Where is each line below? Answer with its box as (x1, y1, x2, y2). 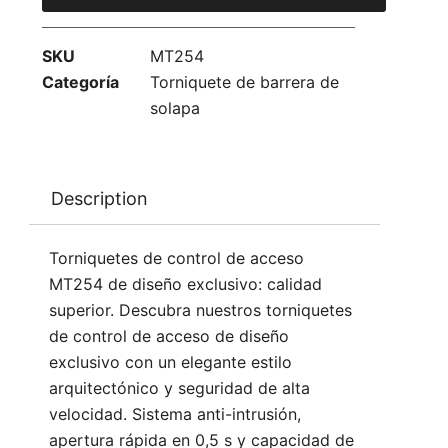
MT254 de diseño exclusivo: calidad (49, 274, 322, 295)
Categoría (42, 72, 119, 93)
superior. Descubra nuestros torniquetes (49, 300, 352, 321)
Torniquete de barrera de (150, 72, 339, 93)
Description (50, 187, 148, 209)
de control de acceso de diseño (49, 326, 289, 347)
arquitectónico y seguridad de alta (49, 378, 310, 399)
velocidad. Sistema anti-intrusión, (49, 404, 301, 425)
